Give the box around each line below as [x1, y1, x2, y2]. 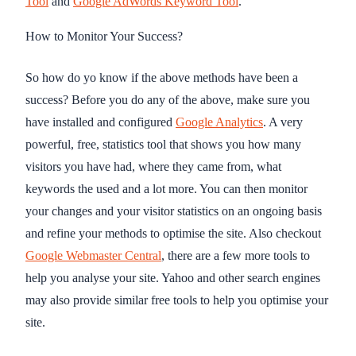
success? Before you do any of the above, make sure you [25, 92, 310, 106]
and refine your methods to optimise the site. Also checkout [25, 226, 321, 240]
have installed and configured [25, 114, 176, 129]
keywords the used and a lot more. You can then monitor [25, 181, 308, 195]
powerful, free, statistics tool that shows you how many [25, 137, 301, 151]
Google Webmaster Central [25, 248, 161, 262]
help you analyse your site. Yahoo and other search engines [25, 270, 320, 284]
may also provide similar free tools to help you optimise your [25, 292, 328, 307]
